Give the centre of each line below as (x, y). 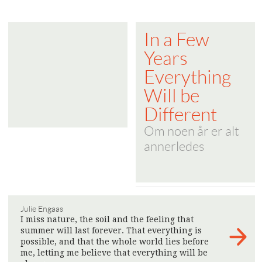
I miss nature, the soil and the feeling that (107, 219)
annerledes (174, 146)
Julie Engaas (42, 209)
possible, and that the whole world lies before (115, 242)
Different (180, 115)
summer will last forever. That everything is (111, 230)
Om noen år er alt (192, 131)
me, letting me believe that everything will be (114, 253)
